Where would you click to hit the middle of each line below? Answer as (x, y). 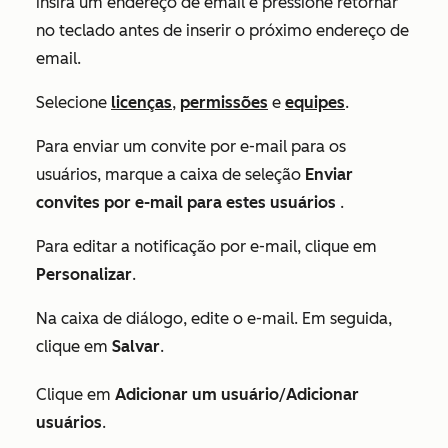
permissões (224, 102)
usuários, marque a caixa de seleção (170, 174)
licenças (141, 102)
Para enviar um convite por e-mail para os (191, 146)
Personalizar (84, 274)
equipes (315, 102)
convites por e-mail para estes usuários (186, 202)
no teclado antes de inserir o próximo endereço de (222, 30)
